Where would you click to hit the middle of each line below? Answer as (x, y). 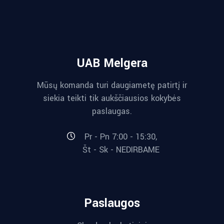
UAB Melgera (112, 63)
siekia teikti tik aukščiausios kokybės (112, 98)
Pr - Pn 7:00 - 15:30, (121, 136)
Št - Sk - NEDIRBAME (121, 150)
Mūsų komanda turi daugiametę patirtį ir (112, 85)
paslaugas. (112, 111)
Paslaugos (112, 203)
